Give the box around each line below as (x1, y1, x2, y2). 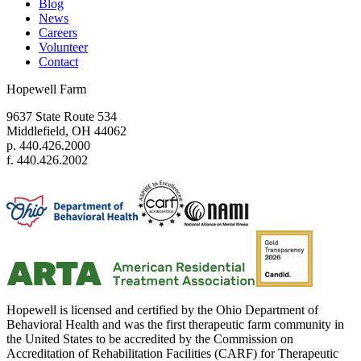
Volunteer (39, 40, 88, 55)
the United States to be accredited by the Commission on (6, 332, 293, 346)
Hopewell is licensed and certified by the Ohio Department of (6, 303, 318, 317)
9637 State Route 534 (6, 110, 117, 124)
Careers (39, 26, 77, 40)
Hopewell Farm (6, 82, 86, 97)
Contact (39, 55, 78, 69)
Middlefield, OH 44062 (6, 124, 127, 139)
